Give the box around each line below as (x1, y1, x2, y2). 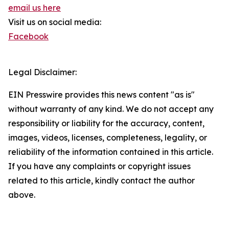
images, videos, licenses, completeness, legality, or (8, 132, 207, 143)
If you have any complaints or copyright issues (8, 161, 191, 171)
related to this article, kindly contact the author (8, 175, 195, 186)
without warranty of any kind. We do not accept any (8, 104, 214, 114)
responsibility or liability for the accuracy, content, (8, 118, 204, 128)
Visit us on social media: (8, 17, 101, 27)
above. (8, 190, 35, 200)
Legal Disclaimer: (8, 67, 77, 77)
